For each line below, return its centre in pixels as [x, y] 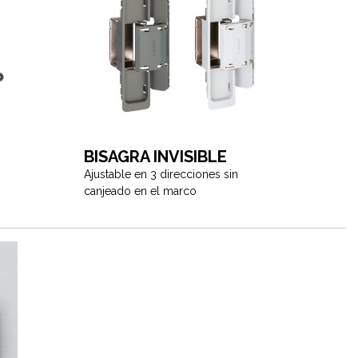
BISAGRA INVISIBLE [155, 157]
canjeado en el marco [140, 191]
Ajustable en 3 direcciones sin [161, 174]
